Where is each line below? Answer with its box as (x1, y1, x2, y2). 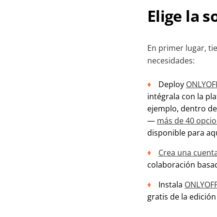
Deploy (158, 78, 186, 90)
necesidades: (147, 55, 195, 66)
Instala (158, 179, 185, 190)
